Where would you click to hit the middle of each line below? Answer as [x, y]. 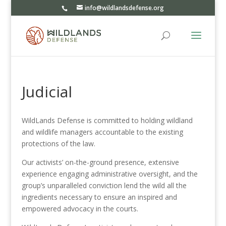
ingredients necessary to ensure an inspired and [99, 197]
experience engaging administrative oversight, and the [109, 174]
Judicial [47, 92]
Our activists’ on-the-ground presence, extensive [100, 162]
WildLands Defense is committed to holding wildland [107, 120]
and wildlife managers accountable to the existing [102, 132]
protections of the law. [58, 144]
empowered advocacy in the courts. [80, 209]
